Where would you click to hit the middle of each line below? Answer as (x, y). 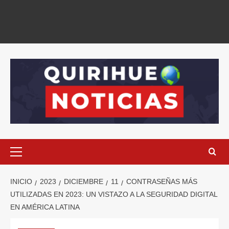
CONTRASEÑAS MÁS (162, 182)
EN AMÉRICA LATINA (45, 207)
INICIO (21, 182)
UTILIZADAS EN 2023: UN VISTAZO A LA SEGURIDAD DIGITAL (114, 194)
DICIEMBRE (84, 182)
